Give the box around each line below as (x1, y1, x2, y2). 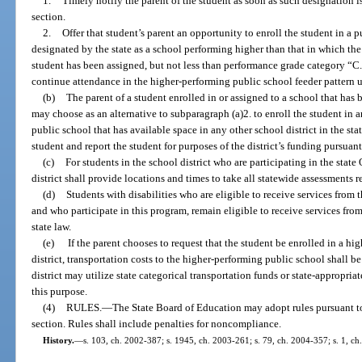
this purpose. (32, 284, 88, 297)
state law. (32, 220, 72, 233)
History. (42, 335, 74, 345)
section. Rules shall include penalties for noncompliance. (32, 317, 282, 330)
